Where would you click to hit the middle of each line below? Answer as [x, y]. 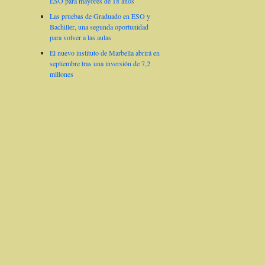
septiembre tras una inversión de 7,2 [100, 64]
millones [62, 74]
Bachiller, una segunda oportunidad [99, 27]
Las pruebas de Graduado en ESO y [100, 16]
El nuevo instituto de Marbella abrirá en [105, 53]
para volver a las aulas [81, 38]
